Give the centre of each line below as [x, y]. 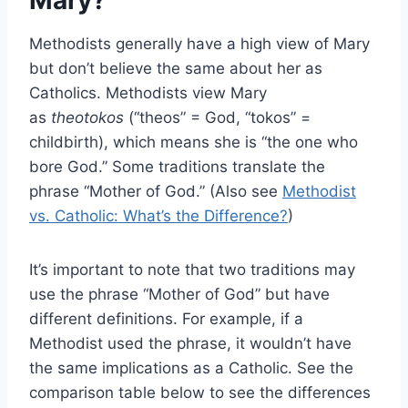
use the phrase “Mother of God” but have [179, 295]
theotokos [87, 118]
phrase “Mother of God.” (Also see [156, 192]
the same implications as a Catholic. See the [191, 368]
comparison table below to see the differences [200, 393]
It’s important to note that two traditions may [192, 270]
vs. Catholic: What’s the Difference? [158, 216]
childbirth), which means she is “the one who [194, 143]
